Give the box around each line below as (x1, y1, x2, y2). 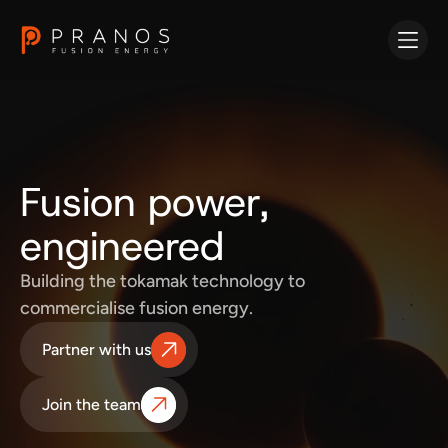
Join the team (42, 394, 141, 414)
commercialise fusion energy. (20, 297, 253, 319)
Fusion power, (20, 175, 269, 229)
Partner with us (42, 339, 151, 359)
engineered (20, 219, 224, 273)
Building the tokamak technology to (20, 270, 305, 292)
